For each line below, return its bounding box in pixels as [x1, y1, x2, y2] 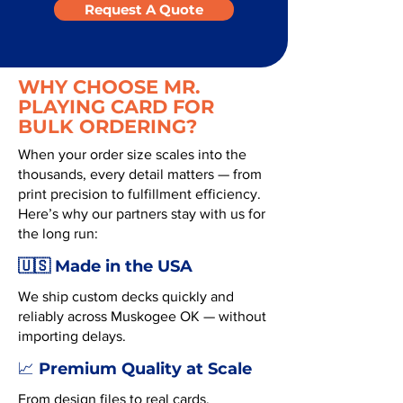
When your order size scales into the [18, 147, 246, 162]
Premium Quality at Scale [34, 359, 252, 379]
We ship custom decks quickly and [18, 289, 234, 304]
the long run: [18, 226, 98, 241]
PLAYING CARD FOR [18, 95, 214, 118]
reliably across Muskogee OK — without [18, 309, 266, 324]
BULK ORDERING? [18, 115, 197, 138]
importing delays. [18, 328, 126, 344]
